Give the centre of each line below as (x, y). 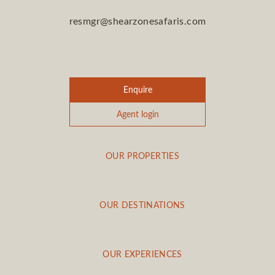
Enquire (137, 90)
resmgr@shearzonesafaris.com (137, 21)
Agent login (137, 114)
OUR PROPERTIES (142, 156)
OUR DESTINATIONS (142, 205)
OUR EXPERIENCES (142, 254)
